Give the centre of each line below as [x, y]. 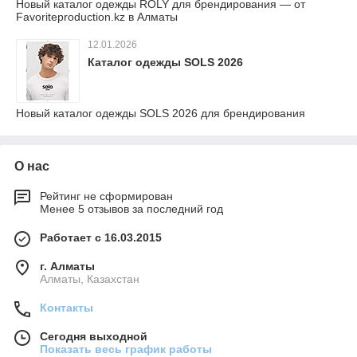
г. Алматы [67, 266]
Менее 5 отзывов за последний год [131, 208]
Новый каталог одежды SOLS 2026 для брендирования [161, 113]
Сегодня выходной [94, 336]
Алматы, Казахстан [90, 279]
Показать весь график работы [126, 349]
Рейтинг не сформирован [106, 196]
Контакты [67, 307]
